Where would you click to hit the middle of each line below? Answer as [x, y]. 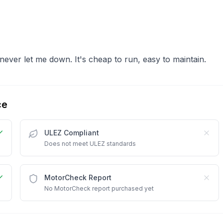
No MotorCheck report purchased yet [99, 188]
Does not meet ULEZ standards [90, 143]
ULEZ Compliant [72, 132]
